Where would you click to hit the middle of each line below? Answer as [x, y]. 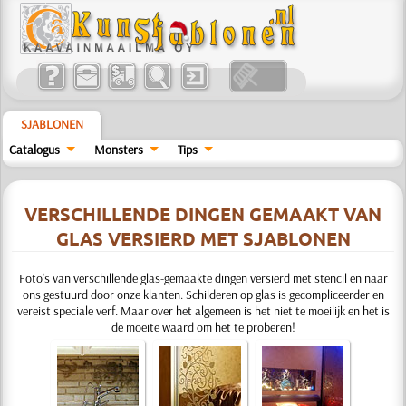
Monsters [119, 150]
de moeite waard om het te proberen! [203, 327]
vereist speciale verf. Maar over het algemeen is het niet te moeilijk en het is [203, 311]
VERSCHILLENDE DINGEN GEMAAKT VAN [203, 214]
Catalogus [35, 150]
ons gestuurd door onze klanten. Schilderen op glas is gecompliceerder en [203, 295]
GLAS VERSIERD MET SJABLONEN [203, 238]
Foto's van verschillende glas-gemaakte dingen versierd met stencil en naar [203, 278]
